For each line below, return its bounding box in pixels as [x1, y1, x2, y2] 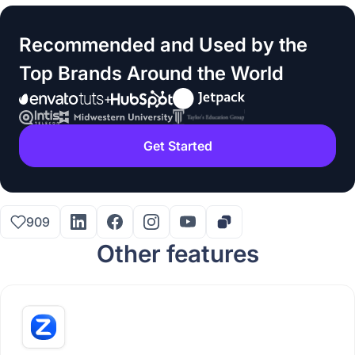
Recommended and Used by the [19, 33, 307, 57]
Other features [96, 239, 259, 269]
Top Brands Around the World [19, 62, 284, 86]
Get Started [143, 138, 212, 155]
